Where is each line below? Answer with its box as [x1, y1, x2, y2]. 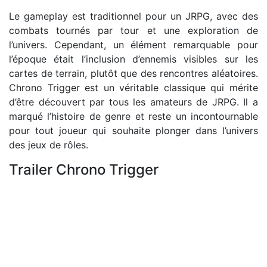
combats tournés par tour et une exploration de [9, 24, 258, 36]
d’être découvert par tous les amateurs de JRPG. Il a [9, 96, 258, 108]
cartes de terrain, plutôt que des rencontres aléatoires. [9, 67, 258, 79]
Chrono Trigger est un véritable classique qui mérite [9, 82, 258, 94]
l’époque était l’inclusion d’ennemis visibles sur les [9, 53, 258, 65]
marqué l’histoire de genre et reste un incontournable [9, 110, 258, 122]
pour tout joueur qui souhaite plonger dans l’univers [9, 125, 258, 136]
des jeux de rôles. [9, 139, 88, 151]
